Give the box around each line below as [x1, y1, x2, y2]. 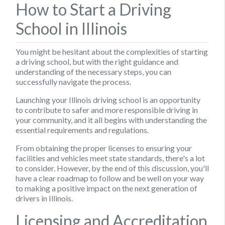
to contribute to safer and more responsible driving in [16, 104, 198, 115]
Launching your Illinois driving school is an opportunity [16, 94, 200, 104]
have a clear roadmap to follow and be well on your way [16, 173, 204, 183]
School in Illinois [16, 18, 127, 38]
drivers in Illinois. [16, 193, 73, 203]
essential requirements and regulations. [16, 125, 149, 135]
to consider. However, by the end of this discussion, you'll [16, 163, 209, 173]
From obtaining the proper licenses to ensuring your [16, 143, 192, 153]
